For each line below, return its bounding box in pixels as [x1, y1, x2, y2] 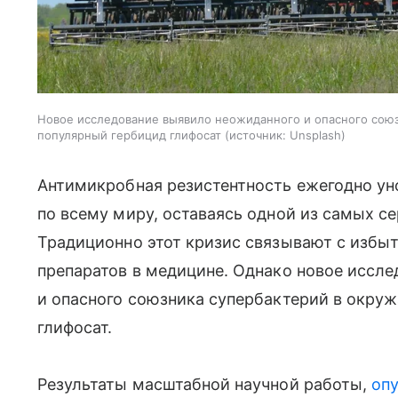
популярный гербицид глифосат [37, 127, 221, 142]
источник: [229, 127, 286, 142]
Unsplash [290, 127, 341, 142]
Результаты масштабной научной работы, [37, 374, 372, 394]
